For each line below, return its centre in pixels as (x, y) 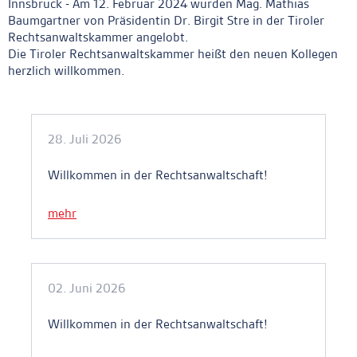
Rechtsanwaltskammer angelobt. (98, 37)
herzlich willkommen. (66, 71)
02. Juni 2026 (86, 288)
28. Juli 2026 (84, 139)
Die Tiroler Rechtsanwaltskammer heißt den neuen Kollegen (173, 54)
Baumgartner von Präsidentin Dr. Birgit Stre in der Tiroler (166, 21)
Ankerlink (38, 108)
